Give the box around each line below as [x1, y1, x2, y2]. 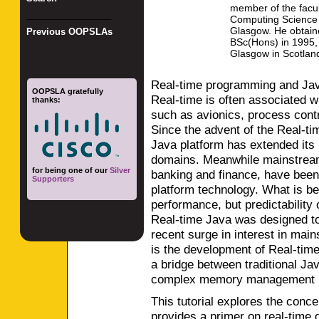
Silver [110, 165, 131, 174]
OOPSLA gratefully [32, 86, 104, 95]
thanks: [32, 95, 61, 104]
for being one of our [32, 165, 110, 174]
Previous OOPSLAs [26, 26, 113, 38]
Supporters [32, 174, 75, 183]
